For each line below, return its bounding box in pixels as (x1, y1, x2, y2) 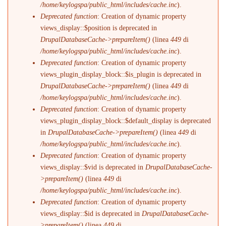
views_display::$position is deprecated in (40, 24, 157, 32)
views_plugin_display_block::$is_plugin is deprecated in (40, 70, 202, 78)
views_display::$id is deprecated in (40, 209, 142, 217)
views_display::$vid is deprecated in (40, 163, 146, 171)
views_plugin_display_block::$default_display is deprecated (40, 117, 211, 125)
